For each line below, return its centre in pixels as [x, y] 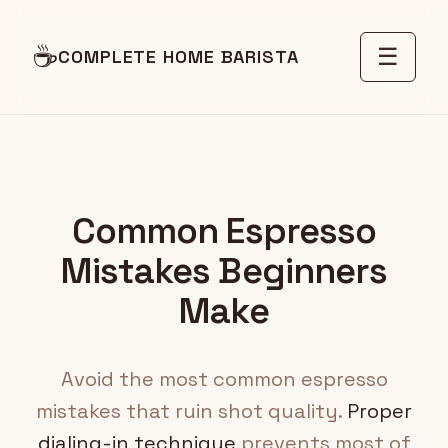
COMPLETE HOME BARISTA [178, 56]
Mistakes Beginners [224, 271]
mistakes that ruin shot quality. [191, 411]
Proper [379, 411]
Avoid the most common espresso [224, 379]
